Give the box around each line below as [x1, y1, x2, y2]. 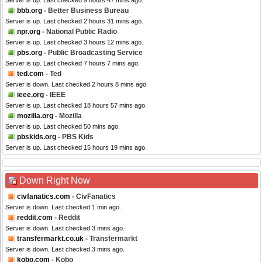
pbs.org [17, 49, 42, 57]
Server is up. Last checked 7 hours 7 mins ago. [5, 60, 140, 67]
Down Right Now [19, 175, 90, 186]
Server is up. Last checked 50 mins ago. [5, 123, 120, 130]
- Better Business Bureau [42, 6, 129, 15]
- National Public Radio [40, 27, 117, 36]
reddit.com [17, 213, 53, 222]
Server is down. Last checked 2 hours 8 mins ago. [5, 81, 148, 88]
